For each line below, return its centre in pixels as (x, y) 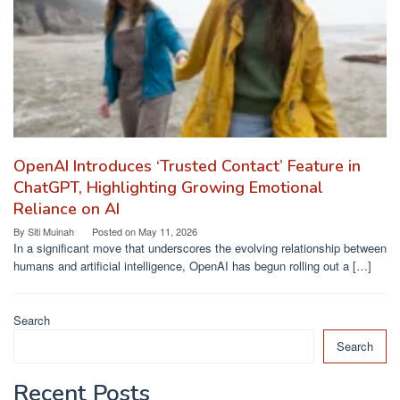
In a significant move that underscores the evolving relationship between (200, 248)
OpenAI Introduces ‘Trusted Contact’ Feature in (187, 167)
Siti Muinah (51, 232)
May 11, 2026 (168, 232)
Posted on (115, 232)
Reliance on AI (67, 209)
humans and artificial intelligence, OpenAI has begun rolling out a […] (192, 266)
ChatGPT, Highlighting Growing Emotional (168, 188)
